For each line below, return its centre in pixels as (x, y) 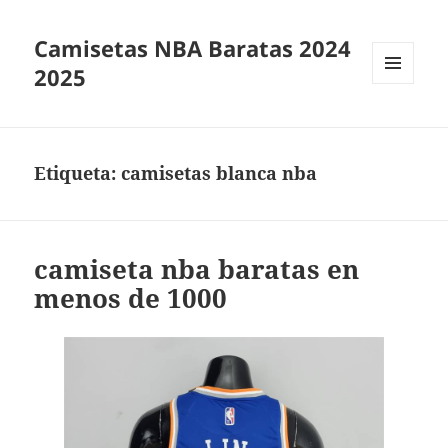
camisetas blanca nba (219, 173)
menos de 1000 (131, 298)
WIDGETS (400, 126)
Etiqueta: (78, 173)
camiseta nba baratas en (197, 269)
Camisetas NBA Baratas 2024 (193, 48)
